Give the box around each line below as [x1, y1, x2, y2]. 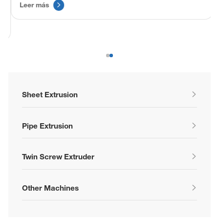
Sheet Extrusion [22, 90, 78, 99]
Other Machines [22, 183, 79, 192]
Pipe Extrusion [22, 121, 73, 130]
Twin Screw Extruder [22, 152, 95, 161]
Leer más [17, 1, 46, 9]
